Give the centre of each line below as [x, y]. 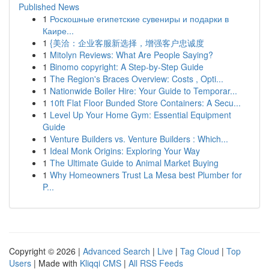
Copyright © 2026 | [46, 251]
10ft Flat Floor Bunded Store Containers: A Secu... [145, 103]
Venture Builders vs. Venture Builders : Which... [139, 139]
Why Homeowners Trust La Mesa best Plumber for [146, 175]
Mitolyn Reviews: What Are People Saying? [131, 55]
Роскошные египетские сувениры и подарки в [139, 19]
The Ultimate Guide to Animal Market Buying [134, 163]
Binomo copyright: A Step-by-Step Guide [127, 67]
